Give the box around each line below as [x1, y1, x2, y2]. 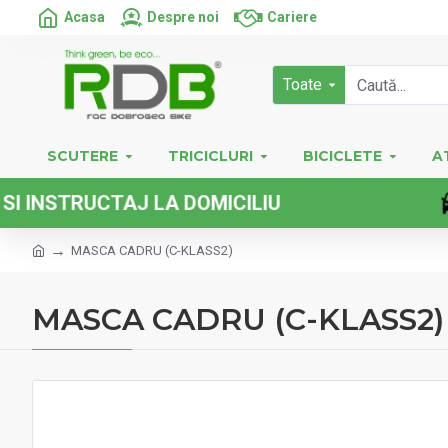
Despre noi [147, 9, 219, 25]
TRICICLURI [168, 147, 253, 165]
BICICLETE [303, 147, 382, 165]
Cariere [267, 9, 317, 25]
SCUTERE [47, 147, 118, 165]
